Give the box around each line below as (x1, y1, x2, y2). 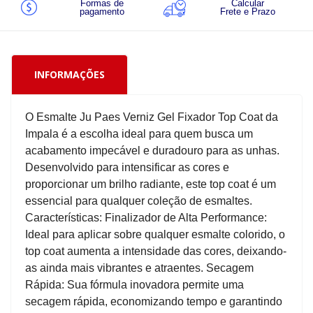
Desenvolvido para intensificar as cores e (25, 161, 229, 174)
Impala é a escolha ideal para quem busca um (25, 128, 253, 140)
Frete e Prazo (220, 6, 276, 17)
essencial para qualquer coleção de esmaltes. (25, 195, 252, 208)
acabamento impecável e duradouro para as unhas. (25, 145, 279, 157)
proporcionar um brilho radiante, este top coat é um (25, 178, 276, 191)
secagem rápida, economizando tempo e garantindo (25, 296, 282, 308)
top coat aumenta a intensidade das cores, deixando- (25, 245, 286, 258)
